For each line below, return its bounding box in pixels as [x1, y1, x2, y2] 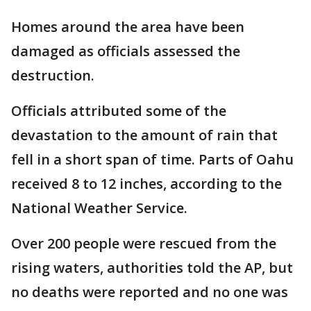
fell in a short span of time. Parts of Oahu [11, 150, 294, 169]
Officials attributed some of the [11, 101, 226, 121]
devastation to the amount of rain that [11, 126, 278, 145]
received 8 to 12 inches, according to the [11, 174, 282, 194]
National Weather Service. [11, 199, 187, 218]
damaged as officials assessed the [11, 42, 240, 61]
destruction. [11, 66, 98, 85]
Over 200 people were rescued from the [11, 234, 276, 253]
